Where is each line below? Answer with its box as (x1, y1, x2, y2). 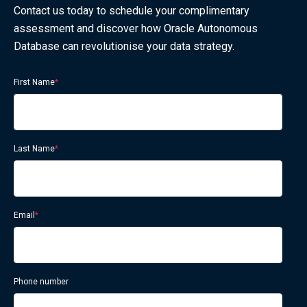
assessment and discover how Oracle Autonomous (14, 22, 258, 36)
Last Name (14, 144, 55, 154)
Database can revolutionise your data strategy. (14, 40, 234, 53)
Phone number (14, 277, 69, 287)
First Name (14, 77, 55, 88)
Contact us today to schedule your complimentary (14, 4, 249, 18)
